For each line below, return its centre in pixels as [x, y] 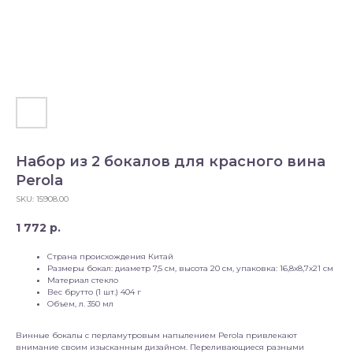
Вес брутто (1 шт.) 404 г [94, 292]
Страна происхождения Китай [110, 257]
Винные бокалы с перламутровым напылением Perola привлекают [156, 336]
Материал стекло [83, 281]
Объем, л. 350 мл [80, 304]
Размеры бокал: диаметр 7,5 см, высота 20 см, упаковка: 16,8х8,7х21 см [190, 269]
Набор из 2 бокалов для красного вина [171, 162]
